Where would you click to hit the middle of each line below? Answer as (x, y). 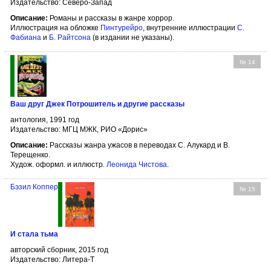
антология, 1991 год (45, 120)
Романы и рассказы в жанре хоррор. (111, 18)
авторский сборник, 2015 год (59, 250)
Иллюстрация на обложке (55, 28)
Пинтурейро (122, 28)
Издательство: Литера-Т (52, 259)
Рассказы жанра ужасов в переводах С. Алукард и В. (139, 145)
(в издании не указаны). (132, 37)
